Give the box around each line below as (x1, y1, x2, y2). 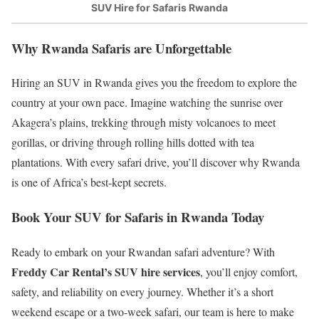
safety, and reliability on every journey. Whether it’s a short (11, 283, 273, 299)
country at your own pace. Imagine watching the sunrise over (11, 95, 283, 110)
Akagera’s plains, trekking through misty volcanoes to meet (11, 115, 276, 130)
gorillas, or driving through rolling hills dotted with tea (11, 135, 254, 150)
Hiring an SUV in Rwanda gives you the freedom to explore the (11, 75, 297, 90)
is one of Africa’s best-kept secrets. (11, 174, 167, 190)
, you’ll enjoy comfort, (200, 263, 298, 279)
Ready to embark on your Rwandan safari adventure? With (11, 244, 275, 259)
